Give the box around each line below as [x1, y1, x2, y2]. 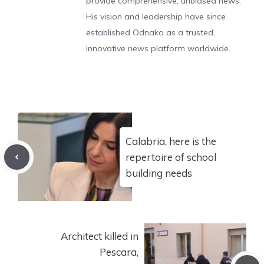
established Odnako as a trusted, [86, 27, 215, 38]
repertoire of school [126, 150, 216, 163]
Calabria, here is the [126, 134, 216, 147]
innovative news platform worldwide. [86, 43, 230, 54]
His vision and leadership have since [86, 11, 226, 22]
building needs [126, 166, 192, 179]
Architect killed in [61, 229, 138, 242]
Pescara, [100, 245, 138, 258]
